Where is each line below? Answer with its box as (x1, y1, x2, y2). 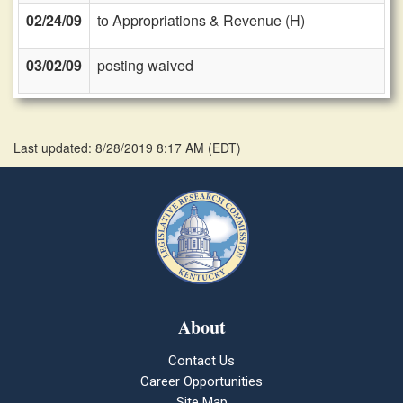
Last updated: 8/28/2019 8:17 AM (13, 139, 208, 157)
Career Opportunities (140, 373, 263, 390)
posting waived (97, 55, 193, 76)
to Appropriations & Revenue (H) (97, 10, 305, 31)
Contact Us (168, 353, 235, 369)
